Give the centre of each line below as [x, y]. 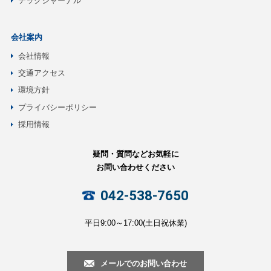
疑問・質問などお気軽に [135, 154]
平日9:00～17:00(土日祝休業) [135, 223]
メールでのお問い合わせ [143, 263]
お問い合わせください [135, 168]
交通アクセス [41, 73]
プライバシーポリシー [57, 107]
